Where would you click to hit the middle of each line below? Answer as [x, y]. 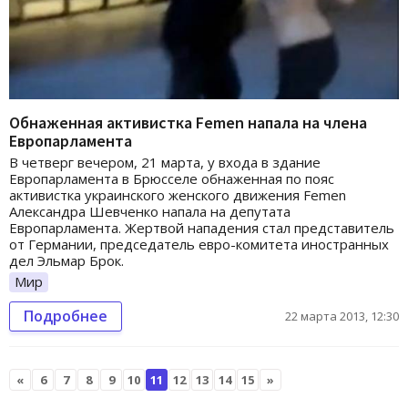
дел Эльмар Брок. [66, 261]
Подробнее [66, 316]
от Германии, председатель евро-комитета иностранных [199, 245]
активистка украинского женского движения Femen [178, 195]
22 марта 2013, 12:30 [342, 316]
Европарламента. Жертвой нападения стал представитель [202, 228]
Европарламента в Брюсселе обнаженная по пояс [172, 179]
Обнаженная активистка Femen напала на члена [188, 123]
